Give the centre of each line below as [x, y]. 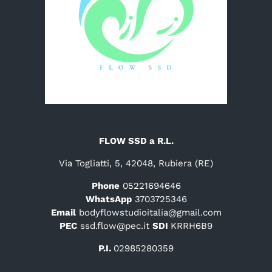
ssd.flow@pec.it [115, 226]
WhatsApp [108, 199]
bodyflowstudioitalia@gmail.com [150, 213]
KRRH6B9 [192, 226]
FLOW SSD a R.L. [136, 141]
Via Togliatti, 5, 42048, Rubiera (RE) [136, 164]
